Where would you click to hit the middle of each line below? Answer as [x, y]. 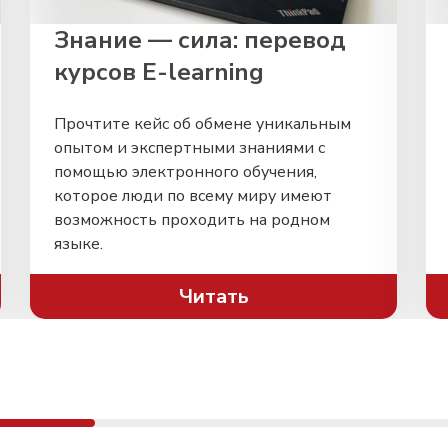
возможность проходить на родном [192, 220]
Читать [213, 296]
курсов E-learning [159, 72]
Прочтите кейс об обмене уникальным [202, 124]
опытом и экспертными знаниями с [189, 148]
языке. [78, 244]
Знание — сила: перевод [200, 40]
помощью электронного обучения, [185, 172]
